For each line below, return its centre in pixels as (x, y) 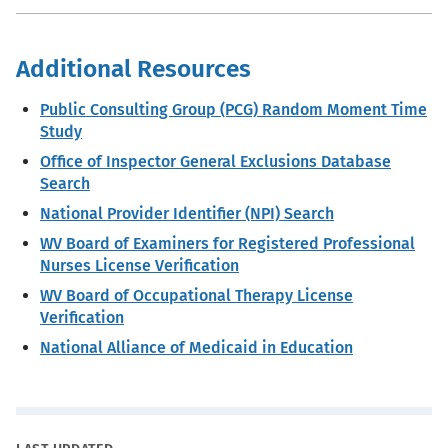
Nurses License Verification (139, 265)
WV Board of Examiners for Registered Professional (227, 243)
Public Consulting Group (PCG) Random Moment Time (233, 109)
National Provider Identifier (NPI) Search (187, 213)
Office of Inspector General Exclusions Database (215, 161)
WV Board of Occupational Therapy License (196, 295)
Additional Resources (133, 68)
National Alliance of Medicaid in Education (196, 347)
